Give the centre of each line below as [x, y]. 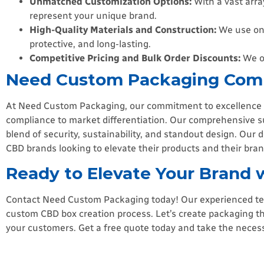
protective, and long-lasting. [90, 44]
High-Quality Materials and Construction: [123, 29]
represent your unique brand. [93, 15]
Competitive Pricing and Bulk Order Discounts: [135, 58]
